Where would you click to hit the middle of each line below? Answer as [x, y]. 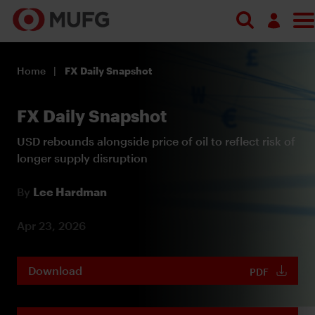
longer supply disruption [82, 157]
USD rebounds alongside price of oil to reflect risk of [156, 141]
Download [55, 270]
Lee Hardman [70, 191]
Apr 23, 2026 [51, 225]
